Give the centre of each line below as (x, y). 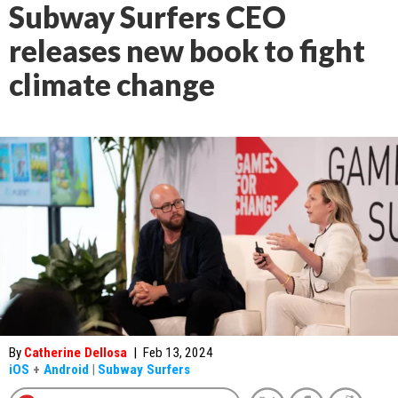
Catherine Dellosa (76, 353)
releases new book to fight (187, 51)
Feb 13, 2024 (178, 353)
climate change (112, 84)
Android (66, 370)
